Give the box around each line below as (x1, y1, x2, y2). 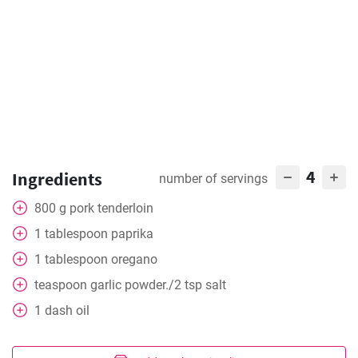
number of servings (159, 171, 268, 186)
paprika (111, 226, 153, 241)
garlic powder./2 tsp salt (90, 277, 226, 292)
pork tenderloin (70, 201, 153, 216)
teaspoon (34, 277, 87, 292)
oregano (111, 252, 157, 267)
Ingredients (12, 168, 102, 190)
